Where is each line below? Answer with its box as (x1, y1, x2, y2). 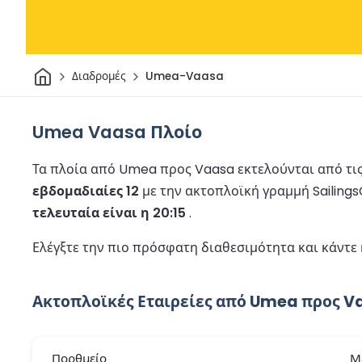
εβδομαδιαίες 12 (32, 181, 139, 200)
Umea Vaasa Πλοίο (32, 119, 202, 145)
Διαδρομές (71, 69, 126, 85)
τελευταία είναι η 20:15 (32, 203, 186, 222)
